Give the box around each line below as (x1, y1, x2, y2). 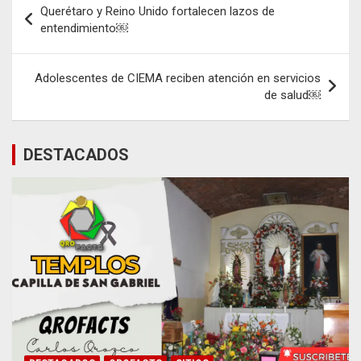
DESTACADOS (23, 145, 129, 165)
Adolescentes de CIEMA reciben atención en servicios (35, 71, 321, 86)
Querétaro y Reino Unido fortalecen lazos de (40, 4, 275, 19)
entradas (11, 39, 93, 63)
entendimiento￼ (40, 21, 128, 36)
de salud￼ (264, 88, 321, 103)
